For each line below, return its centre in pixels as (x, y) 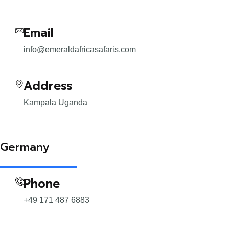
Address (48, 86)
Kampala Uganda (55, 102)
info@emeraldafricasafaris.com (80, 49)
